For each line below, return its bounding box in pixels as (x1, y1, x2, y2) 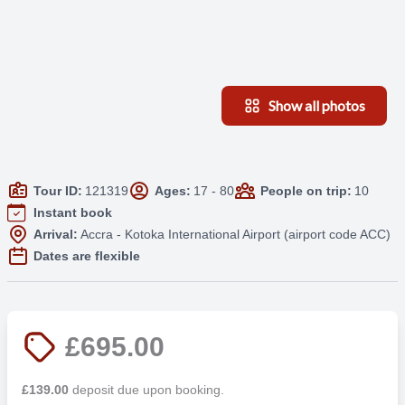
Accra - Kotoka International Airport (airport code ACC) (80, 226, 391, 241)
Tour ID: (33, 183, 82, 198)
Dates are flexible (33, 248, 140, 263)
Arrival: (33, 226, 78, 241)
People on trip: (259, 183, 352, 198)
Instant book (33, 204, 112, 220)
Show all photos (268, 97, 366, 115)
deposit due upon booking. (68, 381, 224, 397)
